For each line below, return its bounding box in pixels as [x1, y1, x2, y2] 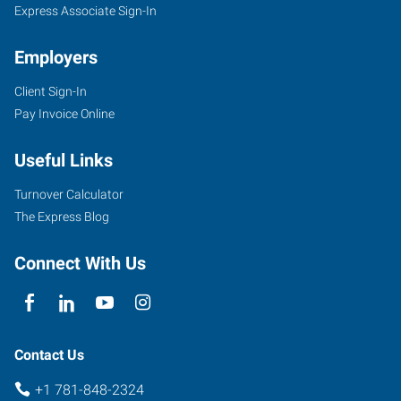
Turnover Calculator [14, 186, 124, 201]
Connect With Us [14, 252, 146, 274]
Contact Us [14, 346, 84, 363]
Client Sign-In [14, 83, 87, 98]
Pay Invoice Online [14, 106, 115, 121]
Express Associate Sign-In [14, 3, 157, 18]
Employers [14, 46, 98, 68]
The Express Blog [14, 209, 109, 224]
